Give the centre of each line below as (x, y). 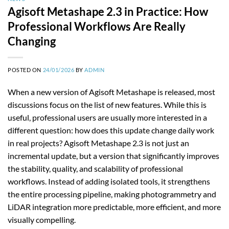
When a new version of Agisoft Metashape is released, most (111, 92)
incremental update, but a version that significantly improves (113, 156)
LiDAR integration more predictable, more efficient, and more (114, 207)
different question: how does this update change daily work (111, 130)
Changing (32, 41)
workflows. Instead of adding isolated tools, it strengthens (109, 181)
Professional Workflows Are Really (97, 27)
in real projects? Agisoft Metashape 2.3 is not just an (98, 143)
